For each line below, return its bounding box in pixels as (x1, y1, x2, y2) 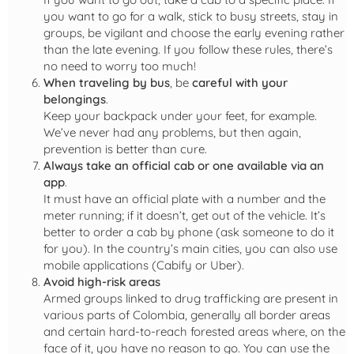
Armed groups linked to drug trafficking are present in (43, 291, 338, 307)
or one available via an (198, 158, 324, 174)
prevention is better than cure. (43, 141, 207, 157)
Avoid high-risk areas (43, 274, 160, 290)
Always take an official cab (43, 158, 194, 174)
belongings (43, 92, 106, 107)
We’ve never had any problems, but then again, (43, 125, 301, 141)
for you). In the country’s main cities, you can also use (43, 241, 337, 257)
